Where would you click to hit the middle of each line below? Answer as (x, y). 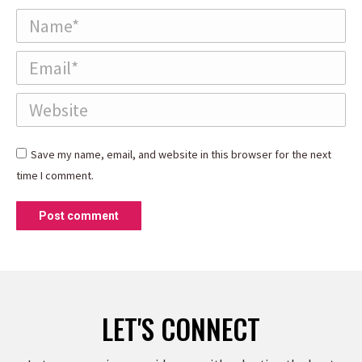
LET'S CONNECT (181, 328)
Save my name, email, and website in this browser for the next (181, 154)
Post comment (79, 216)
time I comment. (55, 175)
